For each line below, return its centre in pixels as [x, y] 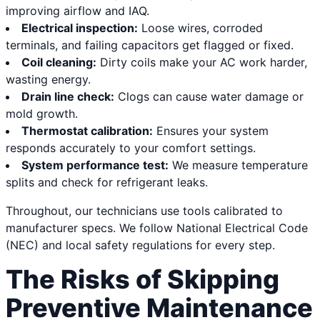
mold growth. [42, 114]
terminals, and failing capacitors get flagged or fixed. [150, 45]
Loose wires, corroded [200, 28]
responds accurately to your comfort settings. [131, 148]
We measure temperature [238, 165]
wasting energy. [48, 80]
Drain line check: [68, 97]
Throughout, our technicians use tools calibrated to [144, 211]
